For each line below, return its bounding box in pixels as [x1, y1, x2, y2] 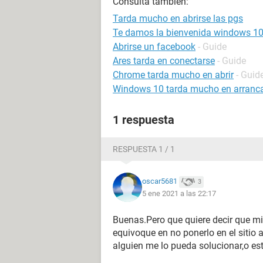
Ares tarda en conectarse [113, 55, 215, 66]
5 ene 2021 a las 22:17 [142, 188, 216, 198]
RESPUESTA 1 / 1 [113, 144, 175, 154]
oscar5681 [142, 177, 177, 186]
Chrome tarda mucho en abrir [113, 69, 234, 80]
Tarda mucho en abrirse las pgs [113, 13, 243, 24]
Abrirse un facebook [113, 41, 195, 52]
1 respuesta [113, 113, 174, 127]
